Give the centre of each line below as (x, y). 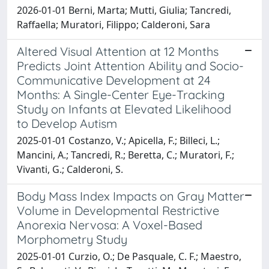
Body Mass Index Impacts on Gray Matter (131, 196)
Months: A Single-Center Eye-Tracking (121, 94)
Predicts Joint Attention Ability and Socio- (130, 65)
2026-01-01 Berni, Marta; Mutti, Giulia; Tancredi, (124, 10)
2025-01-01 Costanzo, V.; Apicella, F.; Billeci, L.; (118, 140)
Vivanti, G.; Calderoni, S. (70, 169)
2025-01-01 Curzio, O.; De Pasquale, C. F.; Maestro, (129, 256)
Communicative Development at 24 (114, 80)
